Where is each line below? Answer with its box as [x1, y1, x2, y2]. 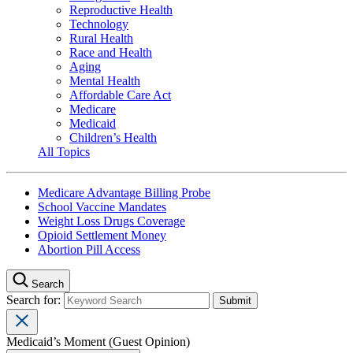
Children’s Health [69, 130, 157, 144]
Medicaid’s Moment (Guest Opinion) [6, 334, 190, 348]
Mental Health [69, 73, 140, 87]
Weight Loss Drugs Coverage [38, 214, 185, 228]
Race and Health [69, 45, 152, 59]
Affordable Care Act [69, 87, 171, 102]
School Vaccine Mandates [38, 199, 166, 214]
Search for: [6, 292, 64, 307]
